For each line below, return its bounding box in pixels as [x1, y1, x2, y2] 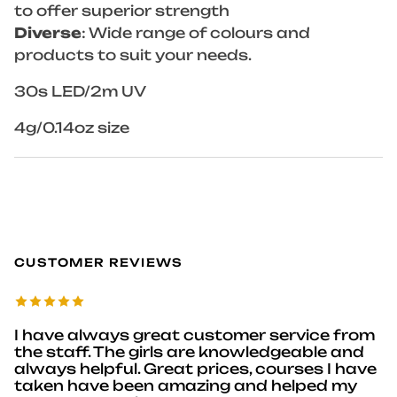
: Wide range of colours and [82, 24, 310, 43]
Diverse [14, 24, 82, 43]
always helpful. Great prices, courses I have [14, 360, 377, 378]
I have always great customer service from [14, 326, 375, 344]
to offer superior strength [14, 2, 230, 20]
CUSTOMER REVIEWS [14, 255, 183, 270]
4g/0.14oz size [14, 119, 129, 137]
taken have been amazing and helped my [14, 377, 357, 394]
